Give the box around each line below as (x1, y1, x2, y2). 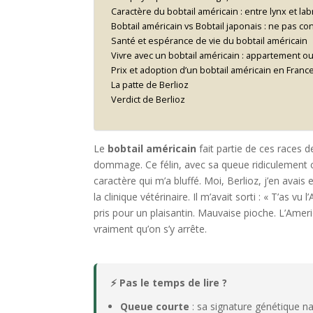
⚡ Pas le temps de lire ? (110, 276, 228, 290)
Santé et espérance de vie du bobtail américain (111, 35, 308, 48)
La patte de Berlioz (111, 79, 189, 92)
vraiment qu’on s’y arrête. (94, 222, 208, 236)
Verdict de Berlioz (111, 94, 186, 106)
